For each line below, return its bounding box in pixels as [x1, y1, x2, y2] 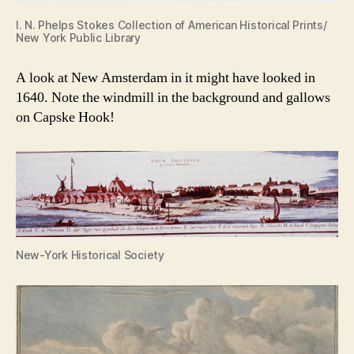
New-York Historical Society [16, 247, 164, 262]
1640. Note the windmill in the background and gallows [16, 88, 330, 107]
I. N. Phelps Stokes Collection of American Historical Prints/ [16, 18, 327, 32]
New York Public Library [16, 31, 141, 45]
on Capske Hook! [16, 108, 115, 127]
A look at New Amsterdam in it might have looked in [16, 69, 315, 88]
